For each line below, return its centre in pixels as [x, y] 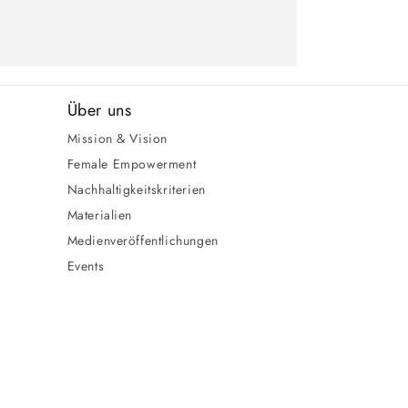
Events [86, 266]
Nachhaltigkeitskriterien [136, 189]
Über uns [99, 110]
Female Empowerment [132, 164]
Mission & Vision [117, 138]
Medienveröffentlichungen [143, 240]
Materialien [100, 215]
